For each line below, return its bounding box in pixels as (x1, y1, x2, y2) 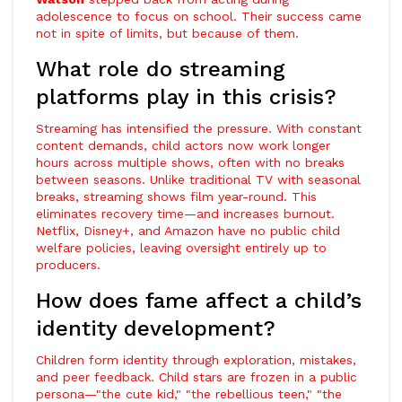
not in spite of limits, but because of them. (36, 26, 299, 40)
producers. (36, 258, 100, 272)
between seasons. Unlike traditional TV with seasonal (36, 172, 361, 187)
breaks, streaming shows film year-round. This (36, 189, 317, 204)
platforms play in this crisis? (36, 84, 336, 109)
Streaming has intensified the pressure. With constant (36, 121, 362, 135)
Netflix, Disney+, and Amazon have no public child (36, 223, 340, 238)
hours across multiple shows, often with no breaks (36, 155, 345, 170)
